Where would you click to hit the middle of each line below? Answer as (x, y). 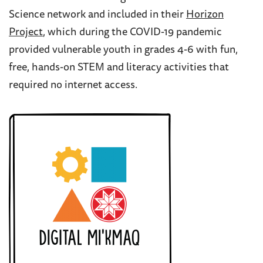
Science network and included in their (97, 15)
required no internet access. (73, 85)
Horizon (205, 15)
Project (26, 33)
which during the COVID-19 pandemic (135, 33)
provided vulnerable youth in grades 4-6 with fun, (123, 50)
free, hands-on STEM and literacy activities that (119, 68)
